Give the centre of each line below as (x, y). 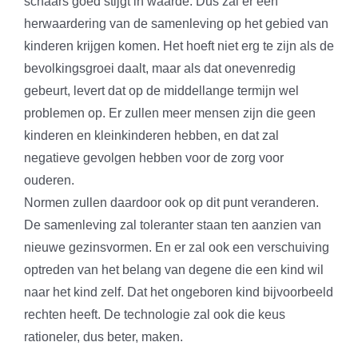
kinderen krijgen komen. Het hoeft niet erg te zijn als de (179, 46)
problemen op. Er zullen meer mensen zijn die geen (170, 113)
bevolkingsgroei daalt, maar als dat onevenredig (160, 69)
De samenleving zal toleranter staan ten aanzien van (173, 225)
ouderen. (49, 181)
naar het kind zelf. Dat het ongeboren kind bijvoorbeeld (179, 292)
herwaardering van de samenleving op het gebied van (176, 24)
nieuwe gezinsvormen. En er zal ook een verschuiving (177, 248)
